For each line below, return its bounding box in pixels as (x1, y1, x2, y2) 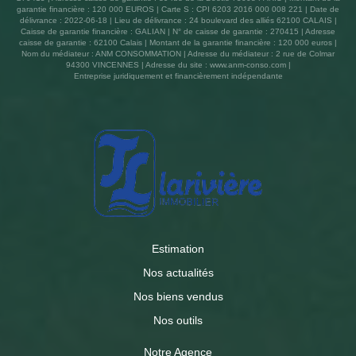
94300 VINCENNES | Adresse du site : (65, 60, 210, 70)
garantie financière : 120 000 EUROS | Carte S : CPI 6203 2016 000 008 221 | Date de (17, 5, 339, 14)
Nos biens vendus (133, 290, 223, 304)
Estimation (152, 242, 204, 256)
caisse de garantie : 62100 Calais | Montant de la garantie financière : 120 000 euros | (19, 38, 337, 48)
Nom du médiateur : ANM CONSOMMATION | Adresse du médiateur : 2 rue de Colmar (21, 49, 335, 59)
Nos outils (153, 314, 203, 327)
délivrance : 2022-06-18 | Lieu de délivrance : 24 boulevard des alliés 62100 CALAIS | (19, 16, 337, 25)
